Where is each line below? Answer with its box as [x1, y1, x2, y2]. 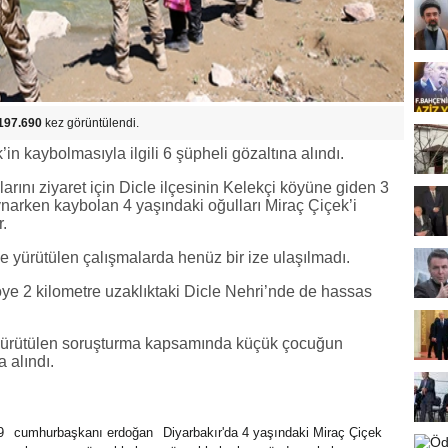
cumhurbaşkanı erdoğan [14, 425, 153, 440]
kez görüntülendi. [42, 116, 139, 130]
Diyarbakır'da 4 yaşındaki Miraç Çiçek [163, 425, 382, 440]
